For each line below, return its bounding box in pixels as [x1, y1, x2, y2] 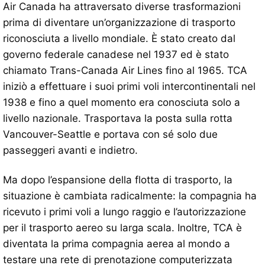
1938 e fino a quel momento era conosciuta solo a [3, 96, 240, 108]
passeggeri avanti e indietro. [3, 144, 138, 156]
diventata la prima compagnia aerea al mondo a [3, 238, 230, 250]
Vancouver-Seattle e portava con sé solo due [3, 128, 218, 140]
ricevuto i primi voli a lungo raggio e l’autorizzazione [3, 206, 246, 218]
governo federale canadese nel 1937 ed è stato [3, 48, 229, 60]
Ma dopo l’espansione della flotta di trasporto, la [3, 174, 232, 186]
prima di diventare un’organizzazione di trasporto [3, 16, 235, 28]
